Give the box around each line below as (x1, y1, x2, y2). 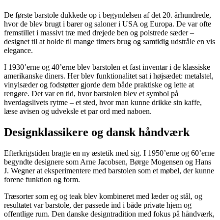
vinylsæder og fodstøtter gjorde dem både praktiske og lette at (4, 81, 194, 89)
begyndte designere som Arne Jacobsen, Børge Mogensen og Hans (4, 158, 211, 166)
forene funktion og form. (4, 175, 80, 184)
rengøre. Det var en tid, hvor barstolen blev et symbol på (4, 89, 178, 98)
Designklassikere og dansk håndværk (4, 126, 190, 139)
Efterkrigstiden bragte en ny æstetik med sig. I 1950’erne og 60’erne (4, 149, 215, 158)
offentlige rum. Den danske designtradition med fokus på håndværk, (4, 210, 215, 219)
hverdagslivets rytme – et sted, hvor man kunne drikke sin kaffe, (4, 98, 202, 107)
